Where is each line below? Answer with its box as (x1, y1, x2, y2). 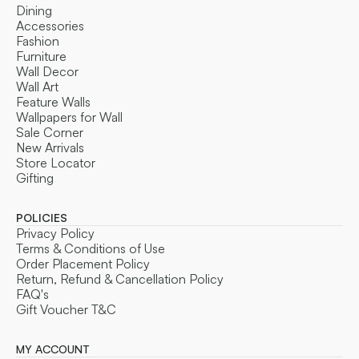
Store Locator (16, 154, 95, 171)
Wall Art (16, 78, 58, 95)
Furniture (16, 47, 67, 64)
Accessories (16, 17, 84, 34)
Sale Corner (16, 123, 83, 140)
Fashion (16, 32, 59, 49)
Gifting (16, 169, 54, 186)
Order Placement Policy (16, 255, 150, 272)
